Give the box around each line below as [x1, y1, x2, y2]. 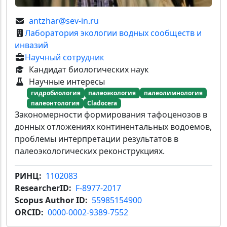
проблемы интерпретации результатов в [15, 133, 178, 145]
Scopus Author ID [15, 195, 85, 206]
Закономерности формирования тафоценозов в [15, 109, 207, 121]
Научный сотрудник [25, 52, 104, 63]
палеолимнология [143, 88, 203, 97]
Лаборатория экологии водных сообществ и [25, 27, 202, 39]
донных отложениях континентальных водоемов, [15, 121, 212, 133]
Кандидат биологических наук [29, 64, 148, 75]
